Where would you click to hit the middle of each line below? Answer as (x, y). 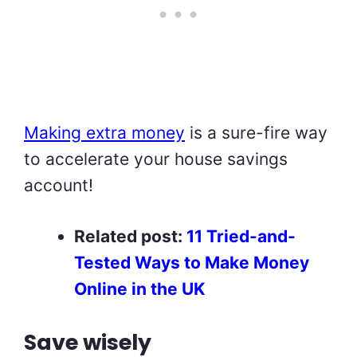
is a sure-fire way (256, 132)
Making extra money (104, 132)
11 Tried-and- (241, 237)
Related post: (130, 237)
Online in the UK (139, 289)
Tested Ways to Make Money (192, 263)
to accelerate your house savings (156, 159)
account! (59, 185)
